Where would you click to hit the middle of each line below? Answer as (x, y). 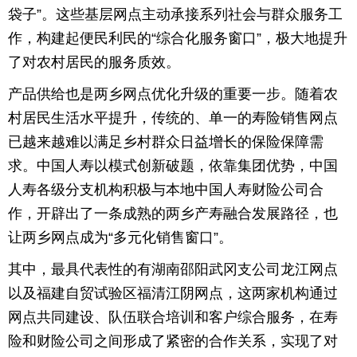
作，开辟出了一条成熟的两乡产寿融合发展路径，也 (173, 214)
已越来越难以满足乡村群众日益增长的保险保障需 (166, 142)
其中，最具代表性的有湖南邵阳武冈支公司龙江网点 (173, 269)
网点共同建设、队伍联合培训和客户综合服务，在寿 (173, 317)
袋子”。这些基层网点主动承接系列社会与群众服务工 (175, 14)
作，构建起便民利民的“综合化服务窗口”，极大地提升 (178, 38)
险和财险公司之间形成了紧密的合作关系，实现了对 (173, 341)
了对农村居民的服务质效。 (94, 62)
